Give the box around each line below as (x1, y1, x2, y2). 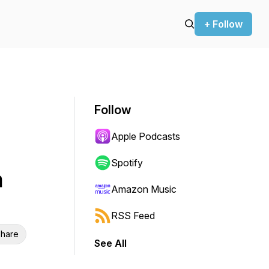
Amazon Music (111, 183, 177, 195)
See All (94, 237, 127, 249)
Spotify (111, 157, 143, 169)
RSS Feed (111, 210, 155, 222)
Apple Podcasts (111, 130, 180, 142)
